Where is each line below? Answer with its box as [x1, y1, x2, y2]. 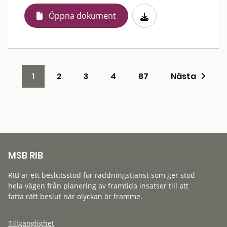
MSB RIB [8, 149, 43, 162]
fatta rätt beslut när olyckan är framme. [8, 192, 142, 201]
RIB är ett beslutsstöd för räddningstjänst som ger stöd [8, 170, 195, 180]
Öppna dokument [49, 10, 116, 21]
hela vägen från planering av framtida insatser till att [8, 181, 188, 191]
